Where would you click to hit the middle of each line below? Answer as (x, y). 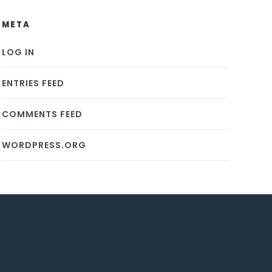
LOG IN (18, 52)
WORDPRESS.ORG (44, 145)
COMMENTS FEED (42, 114)
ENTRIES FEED (33, 83)
